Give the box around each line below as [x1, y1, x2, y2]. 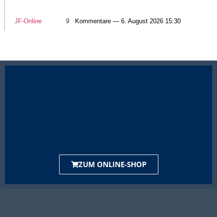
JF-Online [15, 17, 42, 25]
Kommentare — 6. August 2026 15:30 [75, 17, 181, 25]
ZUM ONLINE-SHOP [78, 159, 146, 169]
